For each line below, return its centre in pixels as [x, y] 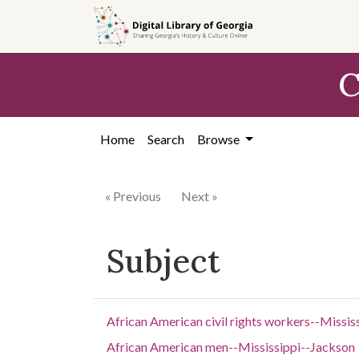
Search [166, 139]
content [42, 58]
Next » [200, 196]
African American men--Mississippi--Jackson [231, 347]
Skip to [40, 20]
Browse [220, 139]
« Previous [133, 196]
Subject [163, 261]
